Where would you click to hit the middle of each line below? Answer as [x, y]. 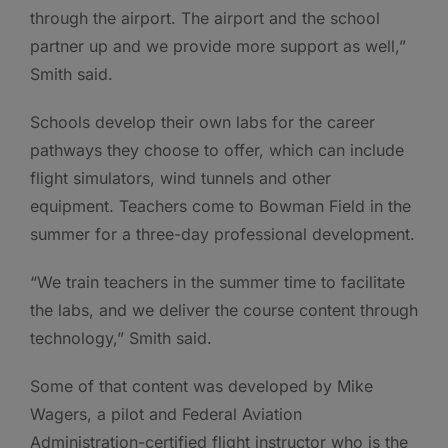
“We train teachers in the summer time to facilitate [217, 282]
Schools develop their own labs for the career [202, 122]
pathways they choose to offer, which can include [217, 150]
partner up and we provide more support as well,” [218, 46]
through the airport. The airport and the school [205, 18]
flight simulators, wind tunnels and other [180, 178]
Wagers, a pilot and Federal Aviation [166, 414]
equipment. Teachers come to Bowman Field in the [220, 206]
